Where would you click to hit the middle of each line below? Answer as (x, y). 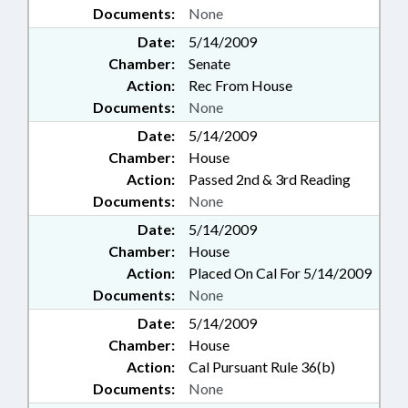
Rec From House (240, 85)
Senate (209, 63)
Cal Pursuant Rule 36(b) (262, 367)
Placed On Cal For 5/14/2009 (280, 273)
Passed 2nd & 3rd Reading (270, 179)
